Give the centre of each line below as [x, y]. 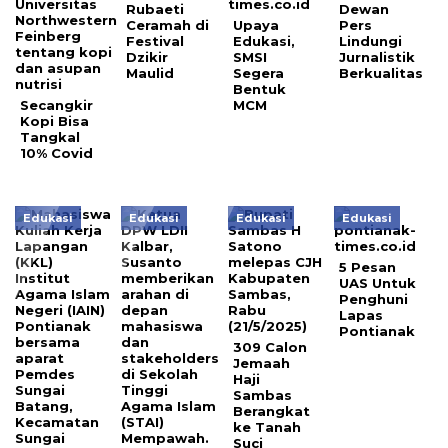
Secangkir [56, 105]
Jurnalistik [377, 57]
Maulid [150, 73]
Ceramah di [168, 25]
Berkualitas [381, 73]
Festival [155, 41]
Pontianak [377, 331]
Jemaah [261, 363]
